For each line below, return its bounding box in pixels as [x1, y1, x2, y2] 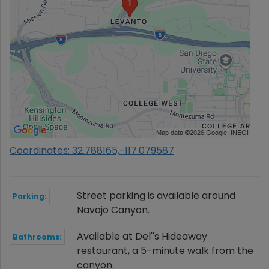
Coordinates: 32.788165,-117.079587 [10, 144, 174, 157]
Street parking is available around [77, 189, 235, 202]
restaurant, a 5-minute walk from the [77, 244, 253, 258]
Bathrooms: [13, 231, 62, 242]
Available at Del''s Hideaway [77, 229, 207, 243]
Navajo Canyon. [77, 203, 150, 217]
